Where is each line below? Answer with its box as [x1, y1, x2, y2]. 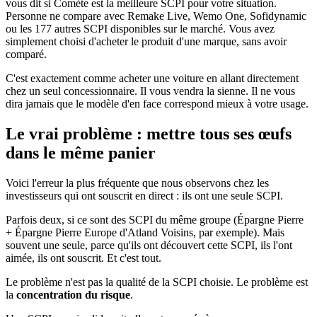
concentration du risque [16, 288, 130, 301]
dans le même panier [6, 143, 156, 162]
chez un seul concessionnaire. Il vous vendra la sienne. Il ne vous [6, 84, 295, 97]
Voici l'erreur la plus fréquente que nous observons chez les [6, 176, 269, 189]
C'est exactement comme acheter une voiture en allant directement [6, 71, 299, 84]
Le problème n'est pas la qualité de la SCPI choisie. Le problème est [6, 275, 308, 288]
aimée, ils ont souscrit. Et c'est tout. [6, 251, 161, 264]
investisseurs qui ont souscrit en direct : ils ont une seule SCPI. [6, 189, 283, 202]
